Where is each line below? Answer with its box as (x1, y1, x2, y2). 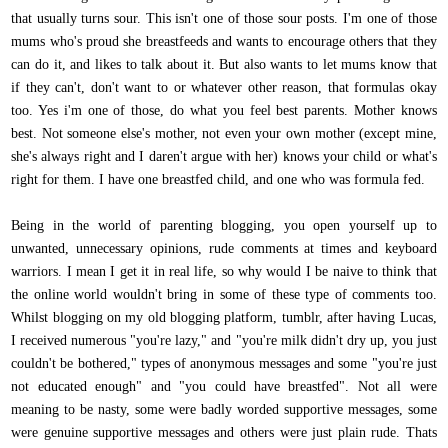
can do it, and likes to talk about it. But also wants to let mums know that (11, 56, 437, 72)
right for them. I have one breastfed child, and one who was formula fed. (11, 171, 430, 187)
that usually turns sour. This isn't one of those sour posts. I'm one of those (11, 10, 437, 26)
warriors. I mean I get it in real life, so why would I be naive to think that (11, 263, 437, 279)
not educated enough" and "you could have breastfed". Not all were (11, 378, 437, 394)
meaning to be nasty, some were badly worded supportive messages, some (11, 401, 437, 417)
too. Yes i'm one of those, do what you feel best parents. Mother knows (11, 102, 437, 118)
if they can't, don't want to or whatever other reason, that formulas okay (11, 79, 437, 95)
